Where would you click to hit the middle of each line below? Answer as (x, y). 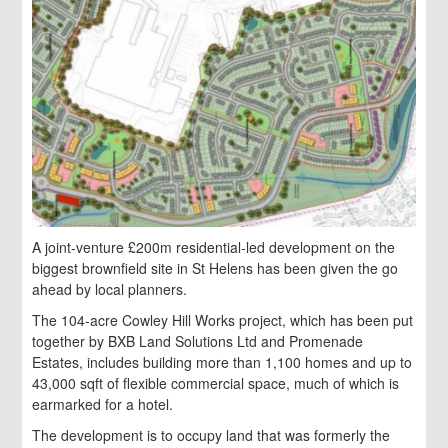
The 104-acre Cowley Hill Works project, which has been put (223, 320)
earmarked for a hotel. (103, 404)
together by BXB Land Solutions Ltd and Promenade (198, 341)
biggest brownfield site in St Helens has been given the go (215, 268)
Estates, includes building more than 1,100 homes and (204, 362)
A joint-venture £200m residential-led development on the (214, 247)
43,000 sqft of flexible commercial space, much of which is (216, 383)
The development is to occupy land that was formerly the (211, 435)
